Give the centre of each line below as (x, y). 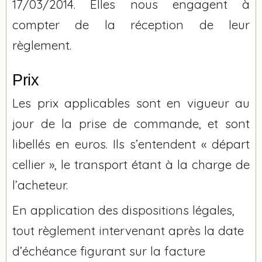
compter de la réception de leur (131, 24)
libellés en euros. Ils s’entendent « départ (131, 144)
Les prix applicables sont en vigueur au (131, 103)
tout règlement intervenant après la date (128, 230)
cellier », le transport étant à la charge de (131, 164)
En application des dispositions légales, (123, 210)
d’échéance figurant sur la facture (109, 251)
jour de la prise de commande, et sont (131, 123)
